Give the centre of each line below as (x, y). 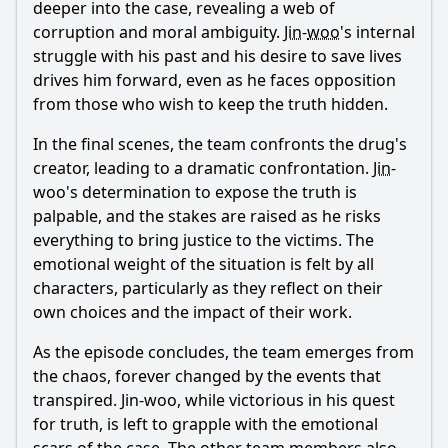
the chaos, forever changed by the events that (207, 376)
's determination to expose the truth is (211, 192)
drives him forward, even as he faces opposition (214, 80)
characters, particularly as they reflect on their (208, 288)
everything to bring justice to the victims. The (203, 240)
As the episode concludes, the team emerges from (223, 352)
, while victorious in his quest (286, 400)
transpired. (77, 400)
